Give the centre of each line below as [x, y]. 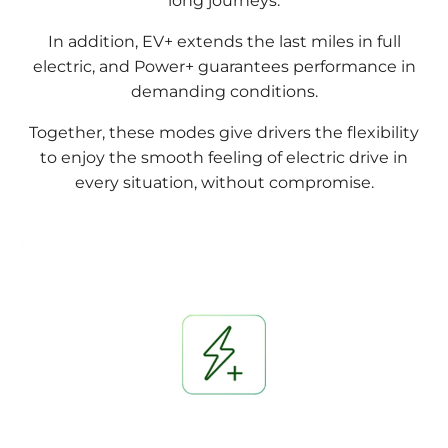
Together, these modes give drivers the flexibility [224, 133]
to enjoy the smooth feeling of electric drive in [224, 158]
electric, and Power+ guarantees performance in [224, 67]
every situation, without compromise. [224, 183]
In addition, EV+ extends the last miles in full [224, 42]
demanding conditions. [224, 92]
